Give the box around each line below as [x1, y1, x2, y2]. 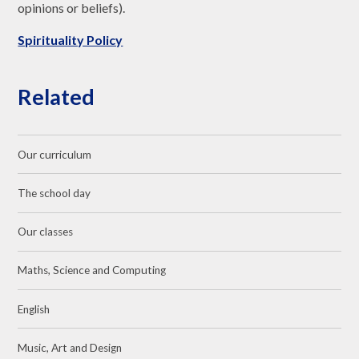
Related [18, 83, 95, 111]
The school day [18, 186, 91, 200]
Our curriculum [18, 147, 92, 161]
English [18, 302, 50, 316]
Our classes [18, 225, 74, 239]
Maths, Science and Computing [18, 264, 167, 277]
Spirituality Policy [18, 32, 123, 48]
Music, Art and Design [18, 341, 123, 354]
